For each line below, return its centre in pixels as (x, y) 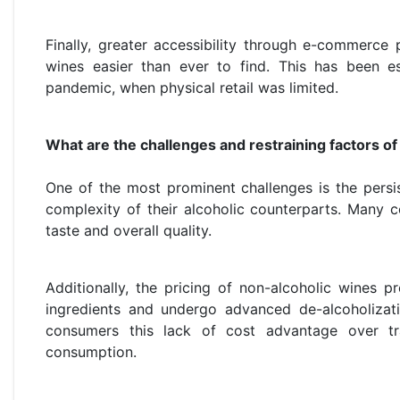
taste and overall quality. (129, 231)
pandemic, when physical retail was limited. (192, 88)
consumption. (91, 352)
